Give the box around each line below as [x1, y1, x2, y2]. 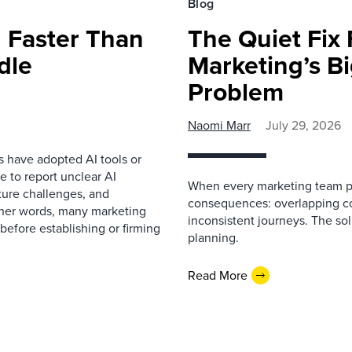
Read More [188, 266, 247, 284]
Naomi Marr [188, 116, 251, 134]
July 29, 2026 [266, 116, 341, 134]
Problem [188, 73, 284, 111]
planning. [188, 229, 239, 247]
